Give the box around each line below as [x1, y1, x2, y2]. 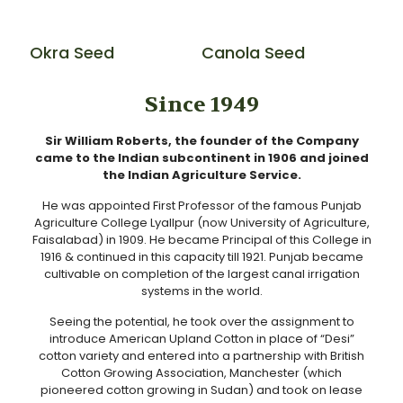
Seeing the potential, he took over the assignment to [49, 313, 354, 331]
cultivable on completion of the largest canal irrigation [43, 265, 360, 283]
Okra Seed [30, 41, 114, 65]
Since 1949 [144, 91, 259, 120]
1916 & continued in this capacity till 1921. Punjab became [40, 248, 363, 266]
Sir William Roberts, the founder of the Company [44, 132, 359, 150]
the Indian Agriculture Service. [102, 166, 301, 184]
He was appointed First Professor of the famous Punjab [41, 197, 362, 215]
